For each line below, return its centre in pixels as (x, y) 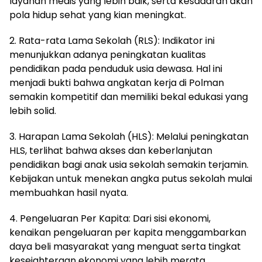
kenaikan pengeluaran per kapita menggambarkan (128, 232)
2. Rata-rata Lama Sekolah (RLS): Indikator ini (112, 40)
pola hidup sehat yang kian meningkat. (98, 15)
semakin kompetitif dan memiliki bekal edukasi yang (129, 96)
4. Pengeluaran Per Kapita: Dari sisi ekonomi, (110, 218)
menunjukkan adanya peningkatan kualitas (108, 54)
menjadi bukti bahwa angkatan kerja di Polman (117, 82)
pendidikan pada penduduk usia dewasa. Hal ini (116, 68)
